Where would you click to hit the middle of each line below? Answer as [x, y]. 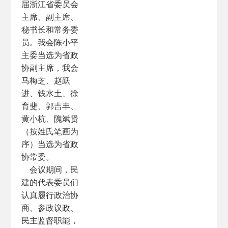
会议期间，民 [50, 169]
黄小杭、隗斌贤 [50, 119]
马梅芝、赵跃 [46, 80]
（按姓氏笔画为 [50, 131]
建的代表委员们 [50, 182]
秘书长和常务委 [50, 30]
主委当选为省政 [50, 55]
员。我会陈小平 [50, 42]
